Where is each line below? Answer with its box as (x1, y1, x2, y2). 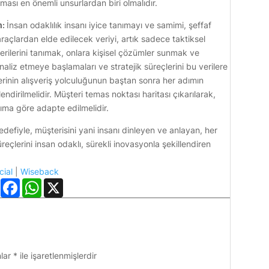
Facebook (19, 178, 59, 189)
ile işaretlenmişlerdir (17, 250, 97, 261)
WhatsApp (41, 178, 82, 189)
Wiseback (20, 166, 59, 177)
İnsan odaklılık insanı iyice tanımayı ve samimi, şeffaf (7, 20, 212, 31)
